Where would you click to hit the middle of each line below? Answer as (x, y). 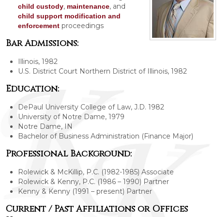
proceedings (82, 25)
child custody (41, 6)
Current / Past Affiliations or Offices (97, 209)
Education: (32, 89)
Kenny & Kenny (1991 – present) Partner (85, 191)
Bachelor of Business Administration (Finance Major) (106, 136)
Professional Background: (69, 154)
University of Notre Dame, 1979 (71, 116)
